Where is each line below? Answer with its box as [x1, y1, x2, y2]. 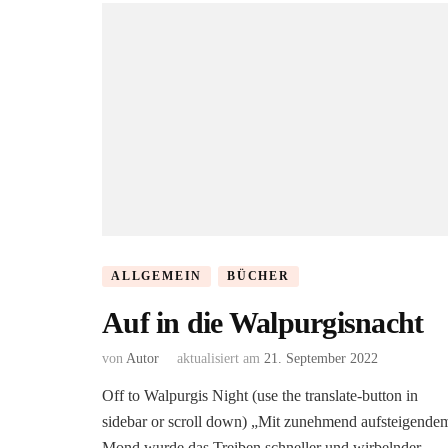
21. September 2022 [264, 351, 378, 366]
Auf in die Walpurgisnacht [102, 305, 424, 339]
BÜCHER [227, 269, 290, 284]
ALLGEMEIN [111, 269, 203, 284]
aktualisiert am [177, 351, 264, 366]
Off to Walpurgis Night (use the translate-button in [102, 387, 418, 404]
